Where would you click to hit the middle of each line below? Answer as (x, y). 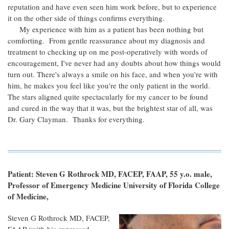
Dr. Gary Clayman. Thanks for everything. (76, 119)
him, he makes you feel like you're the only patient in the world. (110, 85)
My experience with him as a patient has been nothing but (106, 29)
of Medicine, (28, 196)
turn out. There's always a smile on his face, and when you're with (113, 74)
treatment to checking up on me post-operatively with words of (108, 52)
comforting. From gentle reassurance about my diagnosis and (106, 40)
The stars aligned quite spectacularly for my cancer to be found (108, 97)
